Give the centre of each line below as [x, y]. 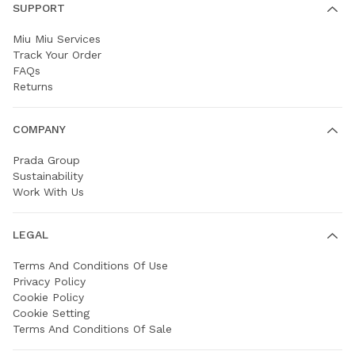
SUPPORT [39, 8]
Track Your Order [57, 54]
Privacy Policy [49, 281]
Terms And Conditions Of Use [90, 265]
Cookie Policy [48, 297]
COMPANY [39, 130]
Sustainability [48, 176]
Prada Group [46, 160]
